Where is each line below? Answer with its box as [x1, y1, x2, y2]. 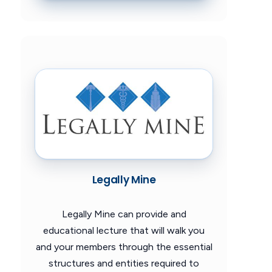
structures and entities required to [49, 257, 199, 269]
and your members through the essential [35, 240, 212, 253]
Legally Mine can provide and [61, 208, 186, 220]
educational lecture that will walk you [43, 224, 205, 236]
